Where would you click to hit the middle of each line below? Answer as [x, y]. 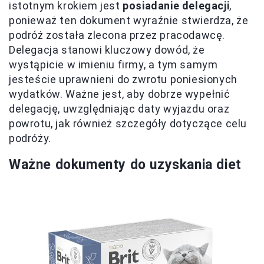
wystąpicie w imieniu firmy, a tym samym [113, 65]
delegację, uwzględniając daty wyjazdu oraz [119, 109]
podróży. [30, 138]
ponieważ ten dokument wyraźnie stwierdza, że [129, 20]
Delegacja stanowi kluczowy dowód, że [107, 50]
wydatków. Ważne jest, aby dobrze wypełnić [120, 94]
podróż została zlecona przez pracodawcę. [117, 35]
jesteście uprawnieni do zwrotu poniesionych [123, 79]
